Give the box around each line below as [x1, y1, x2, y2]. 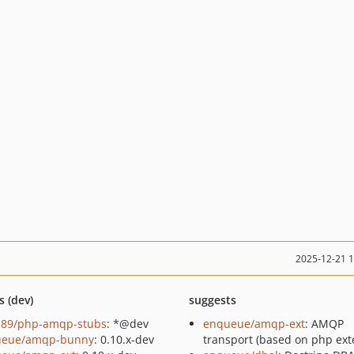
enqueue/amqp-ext [202, 316, 305, 331]
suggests [188, 292, 236, 307]
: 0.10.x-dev [93, 332, 154, 347]
